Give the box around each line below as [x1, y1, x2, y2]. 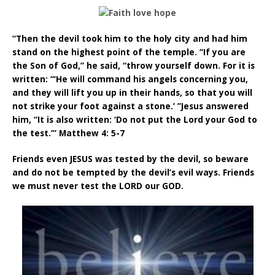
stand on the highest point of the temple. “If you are [12, 47, 246, 58]
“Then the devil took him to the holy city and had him [12, 33, 248, 44]
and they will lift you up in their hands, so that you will [12, 87, 253, 98]
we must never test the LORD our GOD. [12, 180, 184, 192]
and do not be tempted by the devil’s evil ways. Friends [12, 167, 255, 179]
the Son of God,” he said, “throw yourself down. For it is [12, 60, 255, 71]
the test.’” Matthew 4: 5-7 [12, 128, 125, 139]
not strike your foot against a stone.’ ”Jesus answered [12, 101, 249, 112]
